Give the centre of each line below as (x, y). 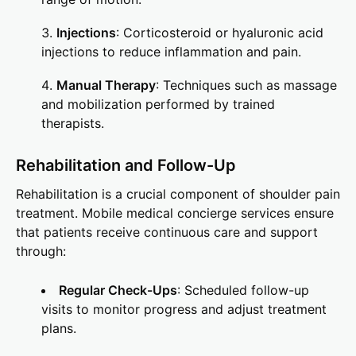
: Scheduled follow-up (243, 290)
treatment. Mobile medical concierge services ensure (175, 213)
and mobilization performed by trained (158, 104)
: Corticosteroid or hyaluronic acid (220, 33)
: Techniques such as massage (246, 85)
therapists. (73, 124)
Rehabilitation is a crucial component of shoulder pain (178, 194)
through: (41, 252)
